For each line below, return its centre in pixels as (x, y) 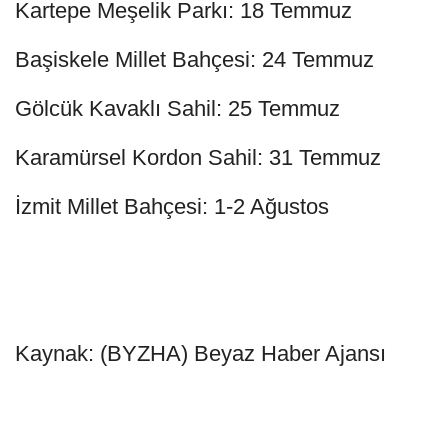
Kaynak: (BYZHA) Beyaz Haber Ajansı (200, 354)
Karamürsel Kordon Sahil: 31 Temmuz (198, 158)
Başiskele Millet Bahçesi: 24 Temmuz (194, 60)
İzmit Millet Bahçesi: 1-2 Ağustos (172, 207)
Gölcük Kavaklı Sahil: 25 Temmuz (177, 109)
